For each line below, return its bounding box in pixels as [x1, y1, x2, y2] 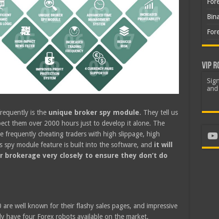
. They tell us [139, 109, 178, 116]
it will [152, 141, 173, 149]
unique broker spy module [48, 109, 139, 116]
